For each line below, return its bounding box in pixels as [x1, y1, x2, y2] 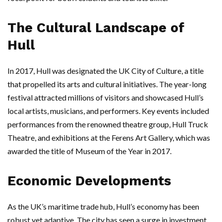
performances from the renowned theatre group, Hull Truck [7, 119, 208, 129]
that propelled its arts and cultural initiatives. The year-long [7, 79, 207, 89]
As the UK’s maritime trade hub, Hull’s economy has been [7, 202, 199, 212]
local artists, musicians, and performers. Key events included [7, 106, 209, 116]
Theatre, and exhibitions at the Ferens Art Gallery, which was [7, 133, 210, 143]
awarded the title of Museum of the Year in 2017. [7, 146, 171, 156]
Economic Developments [7, 173, 171, 189]
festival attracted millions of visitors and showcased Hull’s [7, 93, 204, 103]
